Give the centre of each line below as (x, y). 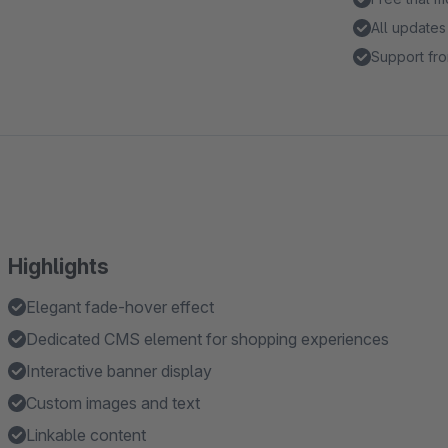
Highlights (58, 266)
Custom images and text (113, 403)
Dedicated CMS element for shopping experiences (207, 339)
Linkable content (86, 435)
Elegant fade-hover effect (120, 307)
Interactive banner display (119, 371)
